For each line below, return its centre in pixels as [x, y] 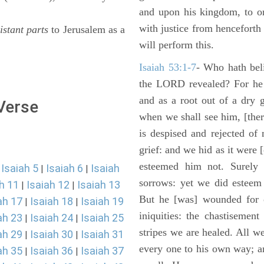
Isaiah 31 [102, 234]
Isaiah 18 [52, 201]
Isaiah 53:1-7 [168, 67]
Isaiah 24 [52, 218]
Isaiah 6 [65, 168]
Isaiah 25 [102, 218]
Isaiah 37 [102, 251]
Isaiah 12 [48, 185]
